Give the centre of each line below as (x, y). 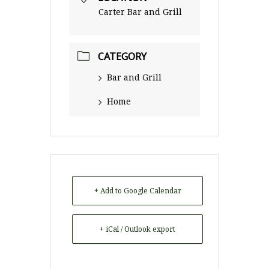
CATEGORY (122, 56)
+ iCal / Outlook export (138, 229)
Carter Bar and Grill (140, 12)
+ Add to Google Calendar (138, 191)
